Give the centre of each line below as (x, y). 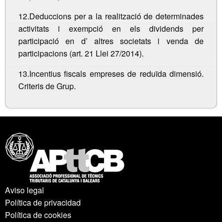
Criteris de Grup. (47, 86)
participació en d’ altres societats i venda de (111, 41)
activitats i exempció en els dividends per (111, 29)
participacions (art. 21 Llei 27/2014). (81, 54)
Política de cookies (38, 215)
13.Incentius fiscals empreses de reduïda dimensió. (111, 74)
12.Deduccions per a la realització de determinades (111, 16)
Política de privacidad (43, 203)
